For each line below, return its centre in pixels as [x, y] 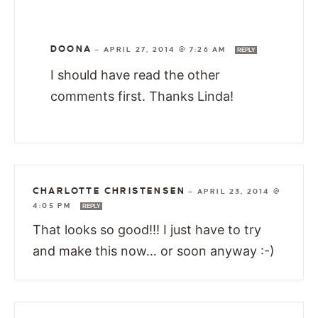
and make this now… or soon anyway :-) [154, 251]
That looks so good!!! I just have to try [147, 230]
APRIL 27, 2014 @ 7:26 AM [166, 50]
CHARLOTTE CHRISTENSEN [109, 191]
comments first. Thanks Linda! [142, 97]
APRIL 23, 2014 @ [239, 192]
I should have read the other [135, 75]
